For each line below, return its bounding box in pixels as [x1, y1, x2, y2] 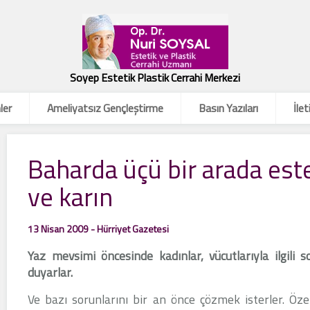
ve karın [27, 177, 113, 216]
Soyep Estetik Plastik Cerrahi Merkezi [70, 69, 240, 86]
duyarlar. [27, 263, 73, 282]
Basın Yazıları [199, 100, 258, 116]
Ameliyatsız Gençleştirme [47, 100, 163, 116]
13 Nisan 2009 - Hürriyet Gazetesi [27, 221, 169, 236]
